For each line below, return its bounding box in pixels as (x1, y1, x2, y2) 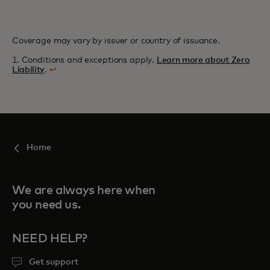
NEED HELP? (12, 233, 87, 245)
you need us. (12, 199, 81, 211)
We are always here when (12, 184, 155, 196)
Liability (12, 66, 45, 74)
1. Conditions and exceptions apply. (12, 56, 157, 64)
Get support (29, 258, 78, 266)
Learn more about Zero (156, 56, 250, 64)
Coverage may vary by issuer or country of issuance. (12, 37, 220, 45)
